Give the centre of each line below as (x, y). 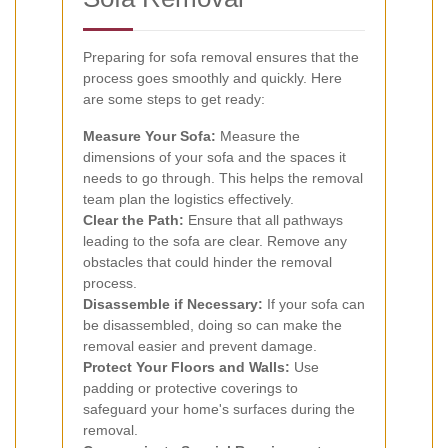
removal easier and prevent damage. (200, 345)
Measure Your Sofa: (149, 135)
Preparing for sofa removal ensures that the (221, 56)
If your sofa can (314, 303)
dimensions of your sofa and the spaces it (214, 156)
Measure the (258, 135)
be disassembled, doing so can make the (212, 324)
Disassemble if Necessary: (173, 303)
